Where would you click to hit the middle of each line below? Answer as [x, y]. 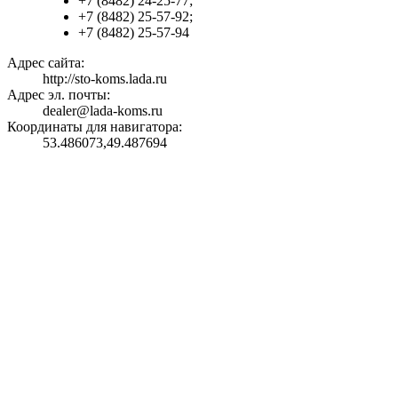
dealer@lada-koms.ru [103, 110]
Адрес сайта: [46, 62]
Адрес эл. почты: [59, 94]
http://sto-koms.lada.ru [105, 78]
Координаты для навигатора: [95, 126]
